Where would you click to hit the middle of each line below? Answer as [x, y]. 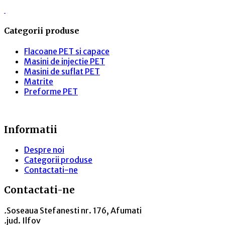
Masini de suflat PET [62, 71]
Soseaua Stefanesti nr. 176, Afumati [74, 210]
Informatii [31, 130]
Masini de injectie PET [65, 61]
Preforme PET [51, 91]
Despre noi [44, 150]
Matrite [39, 81]
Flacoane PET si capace [67, 51]
